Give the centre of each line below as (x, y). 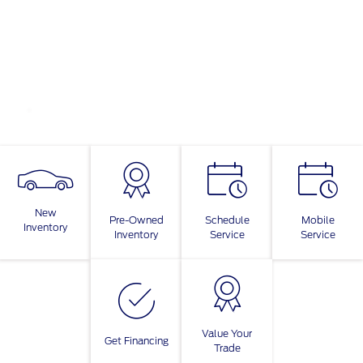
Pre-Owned (136, 220)
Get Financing (136, 341)
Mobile (318, 220)
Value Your (227, 334)
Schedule (227, 220)
